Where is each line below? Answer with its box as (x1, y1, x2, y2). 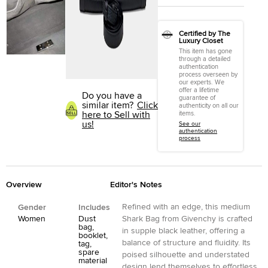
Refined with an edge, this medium (122, 203, 250, 211)
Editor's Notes (110, 181, 162, 189)
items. (179, 110, 196, 117)
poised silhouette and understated (122, 251, 249, 259)
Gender (18, 203, 46, 212)
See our (179, 121, 201, 127)
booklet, (78, 232, 108, 240)
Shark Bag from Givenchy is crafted (122, 215, 252, 223)
